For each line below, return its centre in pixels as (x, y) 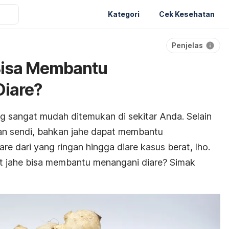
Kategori (124, 14)
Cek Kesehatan (187, 14)
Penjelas (187, 45)
